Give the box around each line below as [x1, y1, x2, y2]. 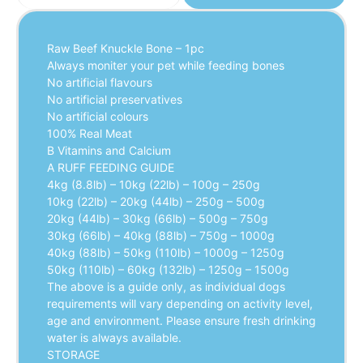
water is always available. [47, 330, 181, 344]
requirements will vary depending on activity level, [47, 296, 313, 310]
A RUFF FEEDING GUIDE [47, 160, 174, 174]
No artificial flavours [47, 75, 152, 89]
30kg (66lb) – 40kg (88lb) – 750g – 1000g [47, 228, 275, 242]
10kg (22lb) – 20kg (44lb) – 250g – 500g [47, 194, 265, 208]
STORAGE [47, 347, 100, 361]
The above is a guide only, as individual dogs [47, 279, 285, 293]
